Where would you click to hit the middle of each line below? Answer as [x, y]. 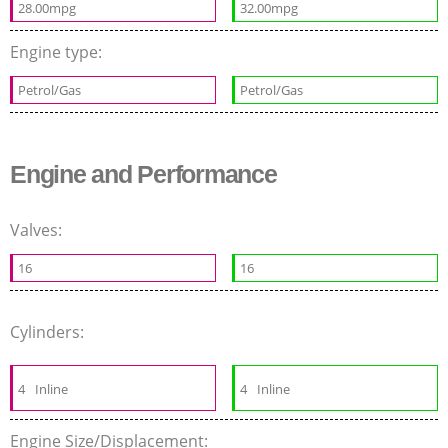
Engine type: [58, 52]
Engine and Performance [143, 174]
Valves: [38, 230]
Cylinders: [49, 332]
